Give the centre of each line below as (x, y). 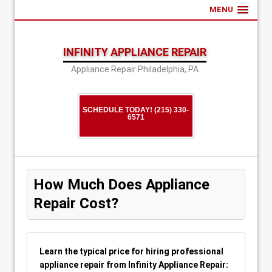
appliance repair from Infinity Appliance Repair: (134, 265)
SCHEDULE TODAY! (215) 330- (136, 110)
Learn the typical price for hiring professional (131, 251)
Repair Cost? (76, 203)
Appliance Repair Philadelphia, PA (135, 69)
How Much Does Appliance (121, 185)
